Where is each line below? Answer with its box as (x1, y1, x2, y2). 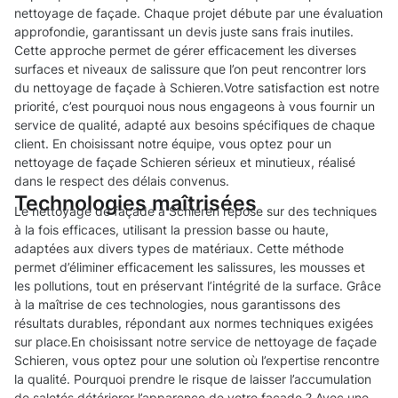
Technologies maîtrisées (14, 191, 257, 216)
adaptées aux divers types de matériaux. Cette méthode (14, 241, 344, 257)
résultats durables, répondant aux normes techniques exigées (14, 315, 373, 331)
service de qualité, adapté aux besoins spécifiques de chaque (14, 117, 375, 133)
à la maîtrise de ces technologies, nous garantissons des (14, 297, 340, 313)
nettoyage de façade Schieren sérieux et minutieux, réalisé (14, 155, 355, 171)
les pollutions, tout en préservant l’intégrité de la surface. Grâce (14, 278, 381, 294)
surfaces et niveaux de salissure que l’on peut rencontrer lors (14, 61, 366, 77)
